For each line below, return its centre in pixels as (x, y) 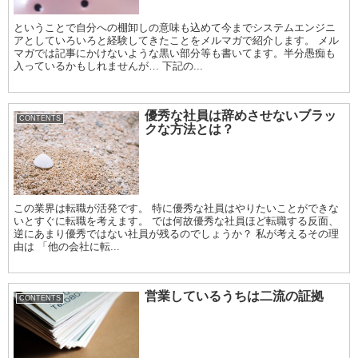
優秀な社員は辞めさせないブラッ (241, 116)
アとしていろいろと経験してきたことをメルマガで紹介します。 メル (177, 41)
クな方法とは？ (190, 129)
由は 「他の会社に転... (67, 246)
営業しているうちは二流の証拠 (235, 296)
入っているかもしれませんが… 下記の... (109, 66)
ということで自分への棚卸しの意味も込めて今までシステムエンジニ (175, 28)
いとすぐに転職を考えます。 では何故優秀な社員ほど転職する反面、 (177, 221)
